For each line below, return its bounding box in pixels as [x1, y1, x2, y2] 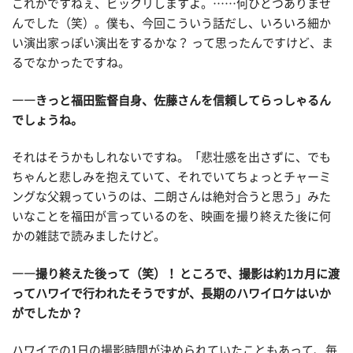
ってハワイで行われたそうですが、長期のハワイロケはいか [12, 287, 331, 299]
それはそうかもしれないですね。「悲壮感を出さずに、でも [12, 151, 331, 164]
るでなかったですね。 [12, 57, 130, 69]
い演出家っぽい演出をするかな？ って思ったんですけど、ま [12, 37, 333, 50]
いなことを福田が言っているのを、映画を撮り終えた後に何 [12, 210, 331, 223]
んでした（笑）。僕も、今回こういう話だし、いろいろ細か [12, 17, 331, 30]
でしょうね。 [12, 113, 83, 126]
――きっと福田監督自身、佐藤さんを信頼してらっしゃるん [12, 94, 331, 106]
